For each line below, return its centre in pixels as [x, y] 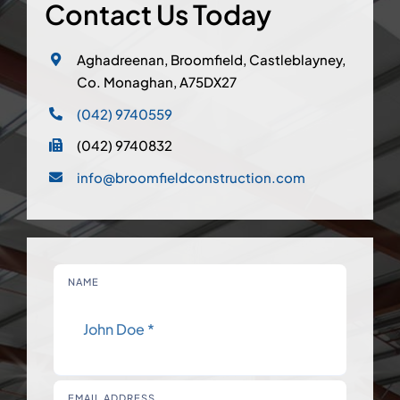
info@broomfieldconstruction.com [191, 177]
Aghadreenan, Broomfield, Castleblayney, [211, 60]
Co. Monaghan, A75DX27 [156, 82]
